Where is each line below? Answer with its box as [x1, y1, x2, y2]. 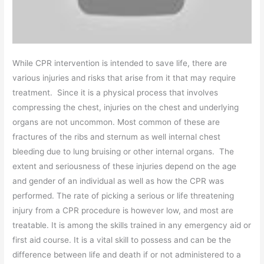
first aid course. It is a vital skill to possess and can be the [12, 235, 232, 245]
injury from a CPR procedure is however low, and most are [12, 206, 234, 216]
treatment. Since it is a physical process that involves [12, 88, 219, 98]
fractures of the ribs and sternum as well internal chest [12, 132, 221, 142]
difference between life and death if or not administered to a [12, 250, 242, 260]
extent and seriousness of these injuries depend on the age [12, 161, 237, 171]
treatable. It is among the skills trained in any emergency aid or [12, 220, 252, 230]
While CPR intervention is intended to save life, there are [12, 58, 227, 68]
